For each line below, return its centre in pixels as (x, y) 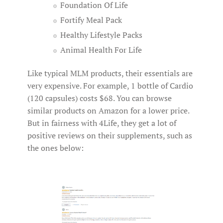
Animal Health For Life (101, 50)
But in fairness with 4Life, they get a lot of (102, 123)
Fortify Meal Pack (91, 20)
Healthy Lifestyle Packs (101, 35)
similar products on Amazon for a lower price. (108, 110)
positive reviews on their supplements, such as (110, 135)
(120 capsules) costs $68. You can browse (100, 98)
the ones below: (56, 148)
